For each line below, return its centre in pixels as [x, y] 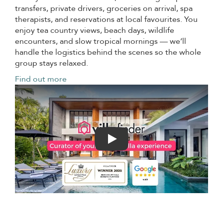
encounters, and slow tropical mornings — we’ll [101, 41]
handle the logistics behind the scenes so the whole [108, 52]
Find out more [41, 79]
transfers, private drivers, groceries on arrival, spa [104, 8]
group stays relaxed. [52, 63]
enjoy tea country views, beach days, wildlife [95, 30]
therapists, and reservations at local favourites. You [106, 19]
